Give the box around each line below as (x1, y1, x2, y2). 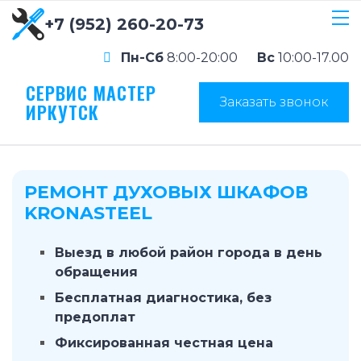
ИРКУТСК (26, 99, 99, 125)
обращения (55, 264, 138, 280)
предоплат (55, 309, 135, 325)
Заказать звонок (220, 93, 328, 110)
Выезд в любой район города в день (55, 245, 322, 260)
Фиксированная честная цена (55, 335, 273, 351)
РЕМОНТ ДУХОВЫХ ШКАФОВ (24, 181, 308, 203)
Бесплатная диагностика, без (55, 290, 272, 305)
